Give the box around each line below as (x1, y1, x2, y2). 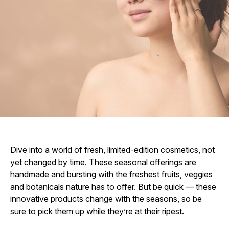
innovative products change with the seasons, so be (10, 193, 202, 204)
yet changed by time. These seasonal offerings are (10, 156, 196, 167)
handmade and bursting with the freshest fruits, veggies (10, 169, 213, 179)
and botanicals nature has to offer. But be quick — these (10, 181, 216, 192)
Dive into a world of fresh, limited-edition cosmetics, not (10, 144, 215, 155)
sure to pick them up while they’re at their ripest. (10, 205, 184, 216)
